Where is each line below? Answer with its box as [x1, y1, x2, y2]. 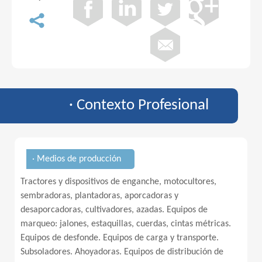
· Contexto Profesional [69, 98, 209, 113]
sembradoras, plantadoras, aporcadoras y [20, 191, 178, 201]
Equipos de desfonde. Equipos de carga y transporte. [20, 233, 219, 243]
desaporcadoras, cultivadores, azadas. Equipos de [20, 205, 208, 215]
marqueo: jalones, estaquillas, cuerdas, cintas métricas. [20, 219, 231, 229]
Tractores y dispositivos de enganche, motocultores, [20, 177, 216, 187]
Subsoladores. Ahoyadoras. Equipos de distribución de [20, 247, 223, 257]
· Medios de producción [32, 154, 121, 164]
